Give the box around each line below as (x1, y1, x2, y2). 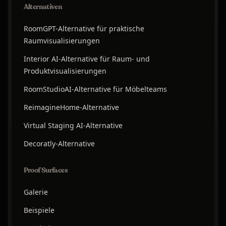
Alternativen (23, 2, 63, 12)
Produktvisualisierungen (23, 66, 106, 76)
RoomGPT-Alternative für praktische (23, 24, 144, 34)
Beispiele (23, 205, 54, 215)
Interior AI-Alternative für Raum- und (23, 54, 150, 64)
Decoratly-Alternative (23, 139, 95, 149)
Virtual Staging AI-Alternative (23, 121, 123, 131)
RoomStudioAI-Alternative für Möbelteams (23, 84, 167, 94)
